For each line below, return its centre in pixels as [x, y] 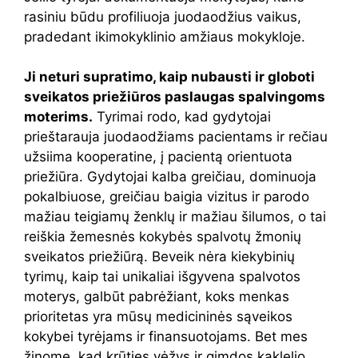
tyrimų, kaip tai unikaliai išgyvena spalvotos [162, 277]
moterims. [58, 117]
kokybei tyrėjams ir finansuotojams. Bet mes [166, 337]
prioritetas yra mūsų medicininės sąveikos [158, 317]
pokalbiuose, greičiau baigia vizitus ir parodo [167, 197]
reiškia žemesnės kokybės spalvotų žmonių [163, 237]
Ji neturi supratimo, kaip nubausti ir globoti [169, 77]
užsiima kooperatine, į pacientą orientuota [158, 157]
